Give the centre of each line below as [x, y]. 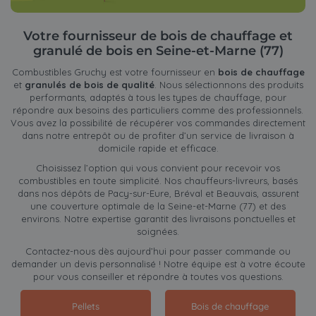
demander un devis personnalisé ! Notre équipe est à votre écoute [158, 264]
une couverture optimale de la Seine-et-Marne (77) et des [158, 206]
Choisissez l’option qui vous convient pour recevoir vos [158, 168]
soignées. [158, 232]
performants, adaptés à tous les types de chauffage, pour [158, 98]
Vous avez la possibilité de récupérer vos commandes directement [158, 123]
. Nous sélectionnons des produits [229, 85]
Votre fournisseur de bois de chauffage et [158, 36]
